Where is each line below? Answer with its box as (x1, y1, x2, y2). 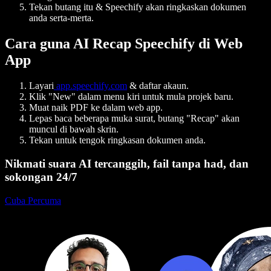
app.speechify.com (56, 80, 127, 91)
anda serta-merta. (29, 13, 94, 24)
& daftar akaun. (127, 80, 189, 91)
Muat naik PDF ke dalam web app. (29, 102, 163, 113)
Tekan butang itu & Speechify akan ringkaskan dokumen (29, 2, 246, 13)
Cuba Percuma (5, 195, 61, 206)
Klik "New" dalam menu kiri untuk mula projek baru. (29, 91, 233, 102)
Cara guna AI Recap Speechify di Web (5, 36, 243, 52)
